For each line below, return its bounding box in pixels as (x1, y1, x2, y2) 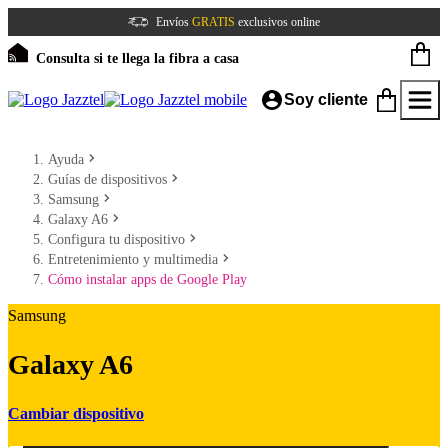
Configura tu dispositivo (48, 232, 185, 247)
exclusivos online (235, 15, 320, 29)
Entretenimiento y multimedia (48, 252, 218, 267)
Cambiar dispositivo (8, 404, 144, 422)
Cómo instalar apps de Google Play (48, 272, 247, 287)
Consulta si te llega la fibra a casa (36, 51, 239, 66)
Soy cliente (284, 91, 368, 108)
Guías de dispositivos (48, 172, 167, 187)
